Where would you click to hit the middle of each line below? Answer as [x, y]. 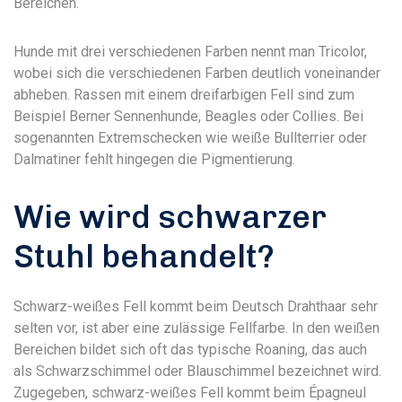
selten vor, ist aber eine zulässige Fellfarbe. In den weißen [197, 328]
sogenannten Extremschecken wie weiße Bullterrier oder [190, 138]
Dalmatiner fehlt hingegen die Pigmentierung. [154, 159]
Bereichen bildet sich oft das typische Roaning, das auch [190, 350]
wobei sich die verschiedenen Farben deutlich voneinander [197, 73]
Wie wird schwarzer [170, 217]
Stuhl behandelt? [144, 257]
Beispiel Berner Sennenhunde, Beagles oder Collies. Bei [188, 116]
